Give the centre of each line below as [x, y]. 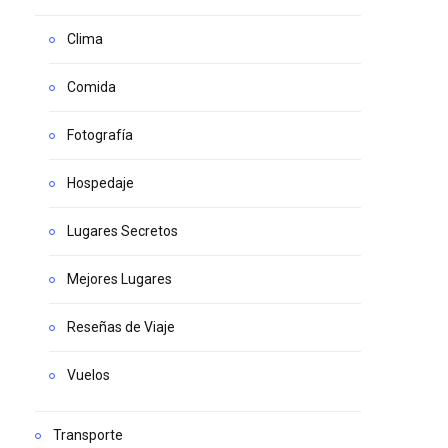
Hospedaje [100, 182]
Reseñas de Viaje [121, 326]
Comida [91, 86]
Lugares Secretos [122, 230]
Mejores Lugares [119, 278]
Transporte [88, 434]
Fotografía [100, 134]
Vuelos [88, 374]
